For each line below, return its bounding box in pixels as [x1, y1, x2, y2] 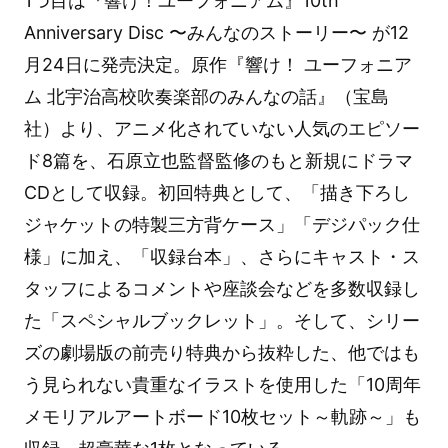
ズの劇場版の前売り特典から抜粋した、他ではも [23, 341, 420, 363]
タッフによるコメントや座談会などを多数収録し [23, 277, 420, 299]
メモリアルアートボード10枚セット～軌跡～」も [23, 405, 421, 427]
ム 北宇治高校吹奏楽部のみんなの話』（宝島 [23, 85, 389, 107]
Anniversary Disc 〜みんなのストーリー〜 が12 [23, 21, 409, 43]
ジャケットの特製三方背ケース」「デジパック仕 [23, 213, 420, 235]
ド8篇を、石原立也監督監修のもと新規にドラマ [23, 149, 413, 171]
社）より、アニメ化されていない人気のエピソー [23, 117, 420, 139]
